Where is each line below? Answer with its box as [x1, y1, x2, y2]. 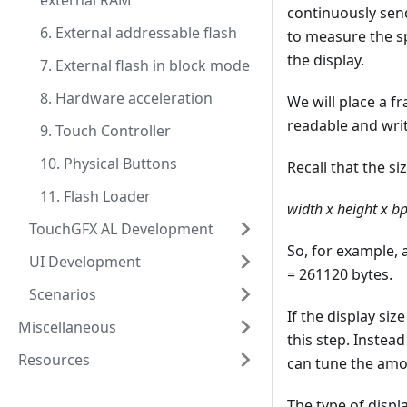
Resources [18, 350, 90, 370]
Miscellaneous [18, 317, 116, 337]
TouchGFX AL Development [29, 219, 213, 239]
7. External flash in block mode [40, 55, 250, 75]
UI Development [29, 252, 141, 272]
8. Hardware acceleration [40, 88, 213, 108]
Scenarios [29, 284, 96, 304]
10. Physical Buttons [40, 154, 177, 174]
